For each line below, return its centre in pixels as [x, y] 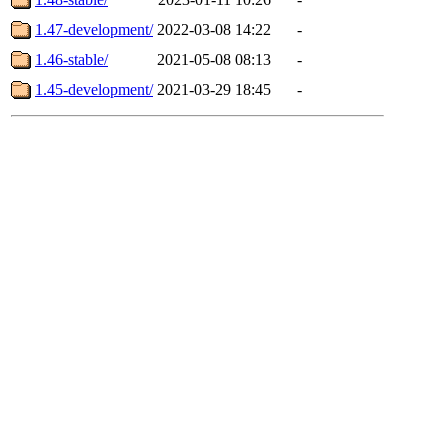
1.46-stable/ [71, 59]
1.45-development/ [94, 89]
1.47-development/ [94, 29]
